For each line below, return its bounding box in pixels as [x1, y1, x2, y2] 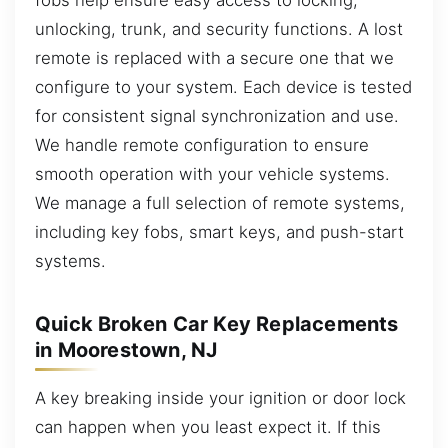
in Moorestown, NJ [35, 338, 218, 362]
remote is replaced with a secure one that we [35, 47, 394, 68]
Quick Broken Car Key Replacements [35, 312, 399, 336]
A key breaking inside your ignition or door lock [35, 387, 406, 408]
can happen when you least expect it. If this [35, 416, 381, 437]
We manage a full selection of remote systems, [35, 192, 405, 213]
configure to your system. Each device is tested [35, 76, 412, 97]
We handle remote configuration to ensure [35, 134, 369, 155]
